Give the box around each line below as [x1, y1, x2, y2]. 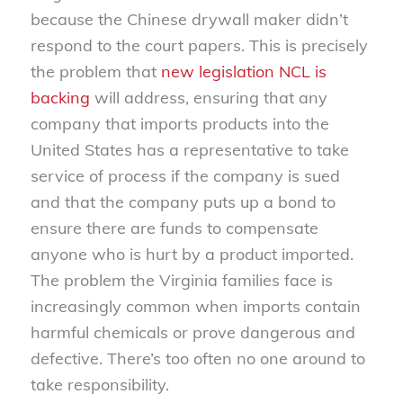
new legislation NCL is [160, 61, 327, 83]
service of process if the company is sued [30, 166, 340, 187]
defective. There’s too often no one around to [30, 348, 365, 370]
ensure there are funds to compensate [30, 218, 318, 239]
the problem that [30, 61, 161, 83]
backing [30, 87, 90, 109]
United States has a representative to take [30, 139, 349, 161]
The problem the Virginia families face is [30, 270, 333, 291]
